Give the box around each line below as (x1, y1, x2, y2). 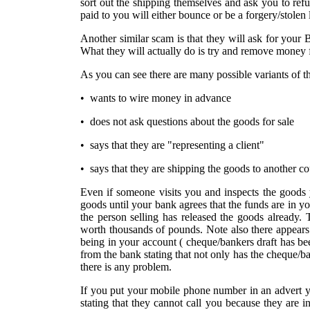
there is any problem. (80, 261, 172, 273)
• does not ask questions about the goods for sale (80, 116, 294, 127)
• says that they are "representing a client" (80, 139, 264, 151)
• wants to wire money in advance (80, 92, 231, 104)
